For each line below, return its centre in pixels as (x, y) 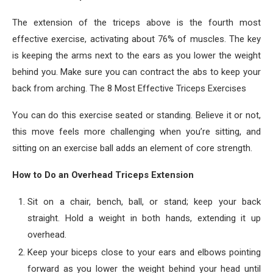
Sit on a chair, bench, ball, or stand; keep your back (144, 202)
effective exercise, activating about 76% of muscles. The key (136, 39)
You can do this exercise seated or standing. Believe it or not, (136, 115)
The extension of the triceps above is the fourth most (136, 23)
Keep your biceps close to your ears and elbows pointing (144, 252)
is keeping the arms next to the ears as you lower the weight (136, 55)
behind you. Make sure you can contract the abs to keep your (136, 72)
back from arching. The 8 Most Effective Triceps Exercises (129, 88)
